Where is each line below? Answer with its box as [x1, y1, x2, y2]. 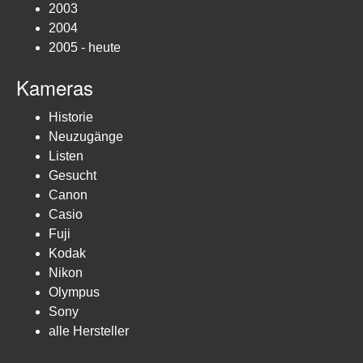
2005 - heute [49, 41, 121, 54]
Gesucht [49, 169, 96, 182]
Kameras [16, 73, 93, 101]
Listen [49, 149, 83, 163]
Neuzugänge [49, 130, 123, 143]
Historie [49, 110, 93, 124]
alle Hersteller [49, 324, 129, 338]
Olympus [49, 285, 100, 299]
